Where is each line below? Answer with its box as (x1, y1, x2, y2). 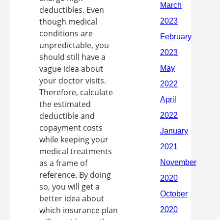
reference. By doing (39, 169, 111, 180)
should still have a (39, 52, 106, 62)
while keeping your (39, 134, 109, 145)
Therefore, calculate (39, 87, 113, 98)
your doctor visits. (39, 75, 106, 86)
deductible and (39, 110, 95, 121)
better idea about (39, 193, 104, 204)
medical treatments (39, 146, 112, 157)
